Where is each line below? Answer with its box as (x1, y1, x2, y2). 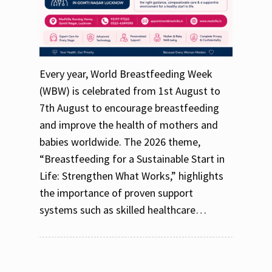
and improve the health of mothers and (39, 117, 218, 132)
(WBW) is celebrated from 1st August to (39, 83, 220, 98)
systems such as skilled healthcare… (39, 202, 206, 217)
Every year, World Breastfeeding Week (39, 66, 212, 81)
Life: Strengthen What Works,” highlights (39, 168, 223, 183)
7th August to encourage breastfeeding (39, 100, 219, 115)
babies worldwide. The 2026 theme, (39, 134, 200, 149)
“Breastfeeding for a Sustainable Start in (39, 151, 225, 166)
